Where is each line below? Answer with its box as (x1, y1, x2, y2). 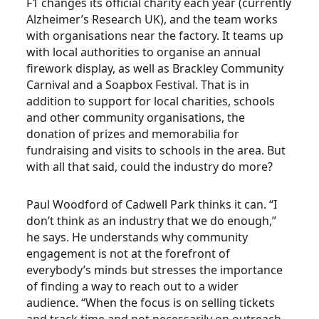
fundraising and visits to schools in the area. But (26, 142, 286, 158)
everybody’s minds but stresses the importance (26, 262, 283, 278)
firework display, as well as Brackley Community (26, 61, 284, 76)
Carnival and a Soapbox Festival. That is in (26, 77, 250, 93)
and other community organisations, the (26, 110, 246, 125)
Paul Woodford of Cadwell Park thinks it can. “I (26, 197, 278, 212)
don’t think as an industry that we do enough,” (26, 213, 277, 229)
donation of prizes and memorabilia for (26, 126, 240, 142)
